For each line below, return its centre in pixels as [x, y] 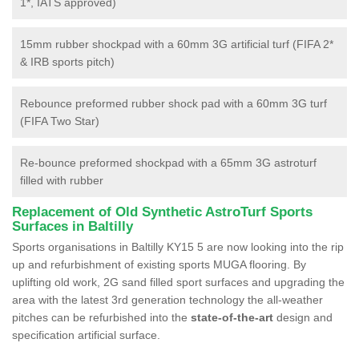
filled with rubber [62, 180]
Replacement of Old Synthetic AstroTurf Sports [162, 212]
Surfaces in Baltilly [73, 226]
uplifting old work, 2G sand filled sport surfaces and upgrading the [178, 282]
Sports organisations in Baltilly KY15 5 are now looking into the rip [178, 246]
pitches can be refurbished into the [101, 317]
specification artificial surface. [86, 335]
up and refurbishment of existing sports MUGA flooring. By [159, 264]
